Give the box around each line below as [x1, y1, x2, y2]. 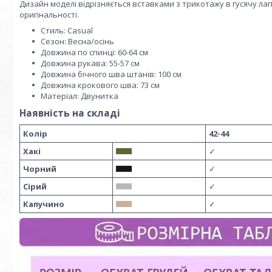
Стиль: [41, 25, 66, 36]
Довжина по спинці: [41, 47, 116, 58]
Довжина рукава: [41, 58, 107, 69]
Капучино [23, 199, 64, 209]
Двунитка [79, 90, 118, 101]
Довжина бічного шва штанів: [41, 69, 156, 80]
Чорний [23, 163, 56, 174]
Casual [66, 25, 93, 36]
